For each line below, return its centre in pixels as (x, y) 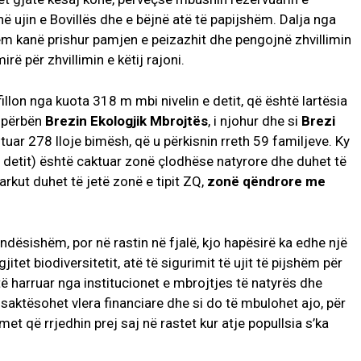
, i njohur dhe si (255, 121)
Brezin (66, 121)
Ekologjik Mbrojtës (149, 121)
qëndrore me (284, 182)
